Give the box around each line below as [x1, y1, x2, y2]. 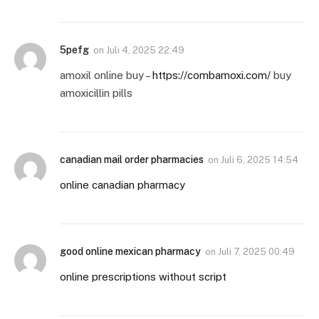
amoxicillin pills [60, 87, 132, 100]
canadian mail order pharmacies [60, 154, 204, 166]
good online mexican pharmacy [60, 246, 201, 258]
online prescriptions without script [60, 271, 226, 283]
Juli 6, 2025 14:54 [221, 155, 298, 166]
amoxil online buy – [60, 69, 152, 82]
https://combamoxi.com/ [152, 69, 271, 82]
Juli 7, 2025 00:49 [218, 246, 295, 258]
